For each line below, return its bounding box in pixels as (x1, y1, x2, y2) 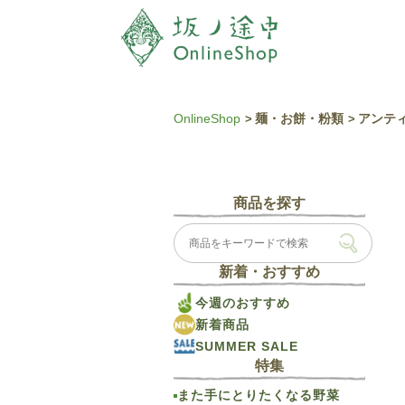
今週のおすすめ (195, 295, 290, 310)
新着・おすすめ (219, 264, 320, 279)
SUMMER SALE (195, 338, 298, 353)
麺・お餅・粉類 (255, 111, 344, 126)
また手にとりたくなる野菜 (177, 388, 340, 402)
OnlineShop (174, 111, 240, 126)
